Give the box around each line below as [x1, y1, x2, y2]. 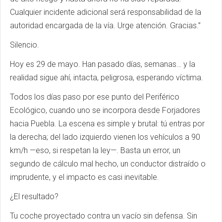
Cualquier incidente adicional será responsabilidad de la [10, 7, 201, 17]
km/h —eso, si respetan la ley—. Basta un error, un [10, 145, 180, 155]
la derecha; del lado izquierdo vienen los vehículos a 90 [10, 132, 200, 142]
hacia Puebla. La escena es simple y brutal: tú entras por [10, 118, 205, 128]
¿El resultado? [10, 191, 58, 201]
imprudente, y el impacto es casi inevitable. [10, 172, 159, 182]
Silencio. [10, 40, 39, 50]
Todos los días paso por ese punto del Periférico [10, 92, 179, 102]
